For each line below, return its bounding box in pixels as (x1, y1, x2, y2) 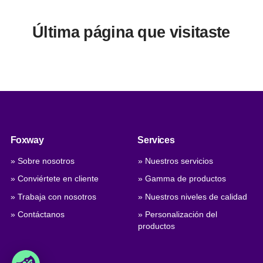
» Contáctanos (11, 210, 65, 219)
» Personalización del (138, 210, 218, 219)
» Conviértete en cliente (11, 174, 99, 184)
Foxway (10, 135, 44, 146)
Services (137, 135, 175, 146)
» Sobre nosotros (11, 156, 75, 166)
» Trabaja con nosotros (11, 192, 97, 201)
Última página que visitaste (32, 23, 230, 41)
